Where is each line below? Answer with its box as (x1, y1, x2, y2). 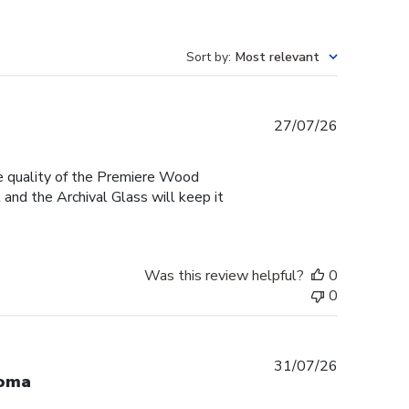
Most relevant (236, 48, 320, 67)
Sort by (186, 48, 228, 67)
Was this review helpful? (144, 266, 304, 287)
